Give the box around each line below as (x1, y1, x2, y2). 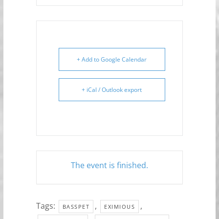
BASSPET (62, 203, 90, 210)
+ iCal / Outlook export (82, 86, 142, 94)
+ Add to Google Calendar (77, 55, 147, 64)
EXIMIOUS (104, 203, 135, 210)
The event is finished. (70, 160, 148, 171)
